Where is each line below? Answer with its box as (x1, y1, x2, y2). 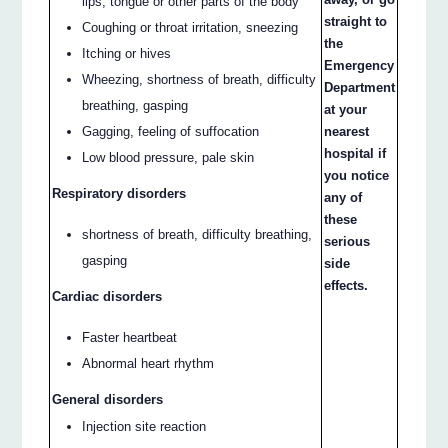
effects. (324, 277, 369, 293)
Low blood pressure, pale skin (82, 150, 255, 166)
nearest (324, 123, 370, 139)
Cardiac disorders (52, 289, 163, 305)
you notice (324, 167, 390, 183)
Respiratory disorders (52, 186, 187, 202)
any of (324, 189, 363, 205)
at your (324, 101, 368, 117)
